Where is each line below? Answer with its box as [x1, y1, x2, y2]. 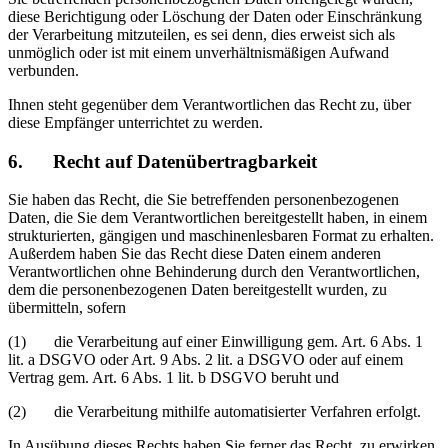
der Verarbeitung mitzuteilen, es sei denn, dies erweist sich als [8, 25, 395, 43]
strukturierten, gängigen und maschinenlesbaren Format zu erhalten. [8, 227, 434, 245]
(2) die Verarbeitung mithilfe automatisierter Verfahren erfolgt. [8, 403, 421, 421]
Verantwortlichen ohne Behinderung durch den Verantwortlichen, [8, 263, 420, 281]
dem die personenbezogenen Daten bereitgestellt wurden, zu [8, 281, 387, 299]
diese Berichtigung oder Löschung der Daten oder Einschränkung [8, 7, 422, 25]
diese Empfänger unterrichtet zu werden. [8, 113, 263, 131]
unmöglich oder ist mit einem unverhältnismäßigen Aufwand [8, 43, 389, 61]
